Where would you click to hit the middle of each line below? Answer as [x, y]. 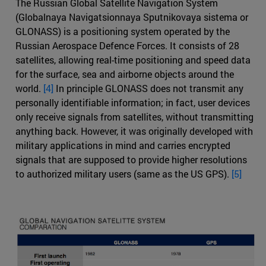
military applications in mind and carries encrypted [123, 145]
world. [29, 88]
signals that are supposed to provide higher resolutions [131, 159]
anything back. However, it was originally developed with [134, 131]
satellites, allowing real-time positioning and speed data [133, 59]
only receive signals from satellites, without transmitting [134, 116]
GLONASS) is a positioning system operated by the [123, 31]
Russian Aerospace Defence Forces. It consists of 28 [127, 45]
